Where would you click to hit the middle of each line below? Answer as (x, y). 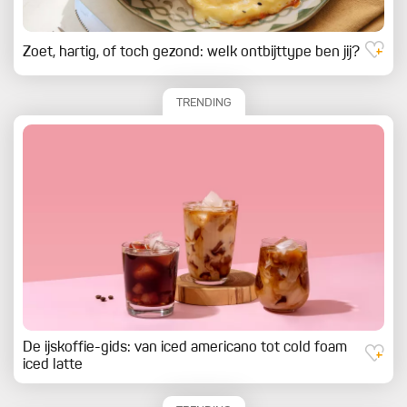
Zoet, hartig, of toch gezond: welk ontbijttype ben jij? (191, 53)
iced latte (53, 365)
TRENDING (203, 104)
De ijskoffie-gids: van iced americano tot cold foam (185, 347)
